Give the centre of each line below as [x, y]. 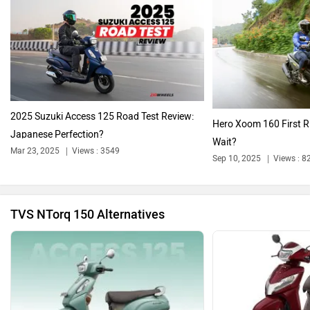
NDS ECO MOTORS [230, 283]
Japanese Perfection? [57, 135]
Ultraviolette [230, 186]
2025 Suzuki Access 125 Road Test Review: [102, 117]
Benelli [80, 186]
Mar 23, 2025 [35, 151]
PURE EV [80, 283]
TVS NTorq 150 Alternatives [88, 215]
